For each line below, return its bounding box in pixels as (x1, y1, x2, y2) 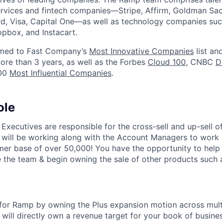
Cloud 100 (148, 57, 186, 67)
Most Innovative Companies (89, 46, 194, 56)
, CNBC (186, 57, 216, 67)
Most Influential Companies (9, 68, 111, 78)
